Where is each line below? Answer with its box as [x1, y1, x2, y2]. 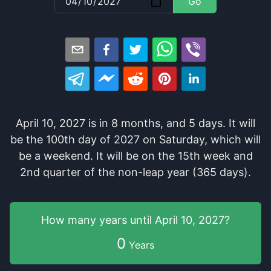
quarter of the [40, 166, 115, 178]
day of [75, 133, 111, 146]
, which [204, 133, 241, 146]
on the [138, 149, 175, 162]
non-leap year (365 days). [115, 166, 251, 178]
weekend [43, 149, 90, 162]
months [121, 117, 160, 129]
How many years [41, 214, 130, 226]
